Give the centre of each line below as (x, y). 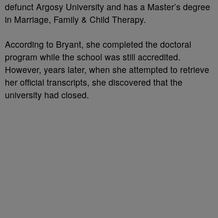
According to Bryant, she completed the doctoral (98, 44)
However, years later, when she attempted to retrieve (107, 69)
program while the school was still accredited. (93, 56)
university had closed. (47, 94)
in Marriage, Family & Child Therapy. (77, 19)
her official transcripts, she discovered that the (94, 82)
